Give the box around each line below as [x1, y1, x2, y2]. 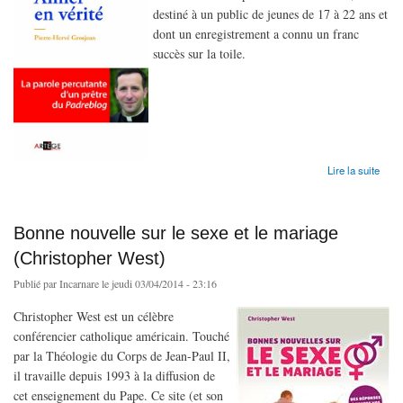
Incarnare [59, 275, 99, 291]
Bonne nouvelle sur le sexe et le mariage [13, 222, 338, 243]
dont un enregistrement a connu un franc [153, 24, 359, 42]
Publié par [13, 275, 59, 291]
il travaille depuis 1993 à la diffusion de [13, 366, 215, 384]
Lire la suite [327, 162, 380, 177]
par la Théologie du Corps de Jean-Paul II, [13, 346, 230, 364]
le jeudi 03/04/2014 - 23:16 [99, 275, 217, 291]
